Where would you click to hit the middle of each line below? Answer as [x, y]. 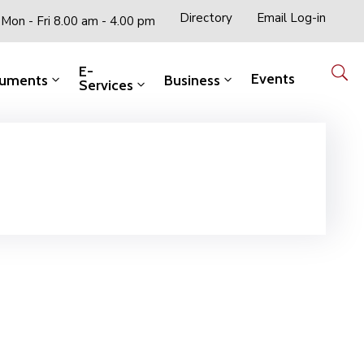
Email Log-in [291, 18]
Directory [206, 18]
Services [106, 85]
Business [192, 80]
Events [273, 78]
